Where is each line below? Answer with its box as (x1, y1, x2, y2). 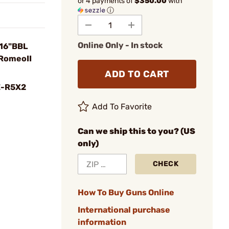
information (78, 217, 126, 227)
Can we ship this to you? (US (78, 126, 195, 136)
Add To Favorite (92, 102, 152, 111)
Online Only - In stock (78, 40, 163, 50)
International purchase (78, 205, 170, 215)
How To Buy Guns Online (78, 188, 174, 197)
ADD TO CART (105, 68, 169, 80)
